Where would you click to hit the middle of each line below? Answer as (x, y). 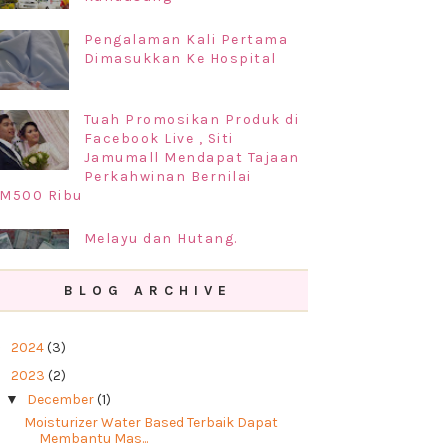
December (62, 399)
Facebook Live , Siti (158, 138)
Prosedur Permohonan (172, 318)
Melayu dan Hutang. (160, 238)
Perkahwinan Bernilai (167, 176)
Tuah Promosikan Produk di (191, 119)
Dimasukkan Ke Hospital (180, 58)
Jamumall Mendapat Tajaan (191, 157)
